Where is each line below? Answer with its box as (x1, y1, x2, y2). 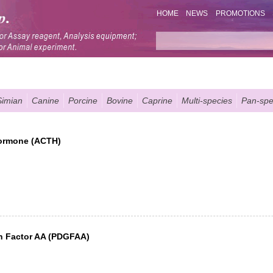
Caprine (142, 95, 172, 105)
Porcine (68, 95, 97, 105)
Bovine (107, 95, 133, 105)
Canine (32, 95, 59, 105)
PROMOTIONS (215, 9, 265, 18)
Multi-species (182, 95, 232, 105)
